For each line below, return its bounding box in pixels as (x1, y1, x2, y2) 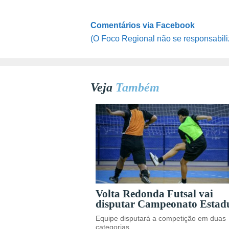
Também (116, 81, 159, 95)
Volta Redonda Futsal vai (96, 188, 213, 200)
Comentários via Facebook (90, 21, 195, 30)
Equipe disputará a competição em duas (96, 214, 226, 223)
